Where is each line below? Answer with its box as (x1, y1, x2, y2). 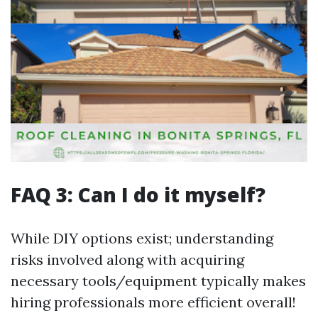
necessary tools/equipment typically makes (11, 272, 306, 290)
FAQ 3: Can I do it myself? (11, 181, 265, 208)
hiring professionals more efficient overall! (11, 293, 296, 311)
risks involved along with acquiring (11, 251, 244, 268)
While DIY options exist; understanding (11, 229, 273, 247)
